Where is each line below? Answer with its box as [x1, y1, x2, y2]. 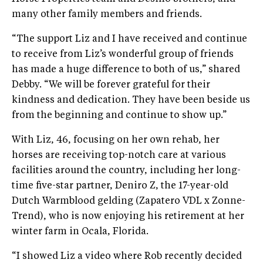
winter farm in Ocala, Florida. [12, 227, 149, 237]
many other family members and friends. [12, 10, 202, 20]
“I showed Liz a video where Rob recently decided [12, 252, 242, 262]
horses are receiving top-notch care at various [12, 151, 226, 161]
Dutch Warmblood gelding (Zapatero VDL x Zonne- [12, 197, 245, 207]
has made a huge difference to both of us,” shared [12, 65, 240, 75]
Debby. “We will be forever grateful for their [12, 80, 210, 90]
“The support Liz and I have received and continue [12, 35, 247, 45]
